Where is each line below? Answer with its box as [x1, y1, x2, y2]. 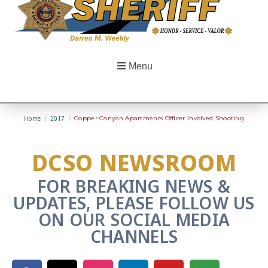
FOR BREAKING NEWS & [38, 175, 230, 197]
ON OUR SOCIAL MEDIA [38, 208, 230, 231]
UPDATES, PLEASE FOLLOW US [13, 191, 255, 214]
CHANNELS [90, 225, 178, 248]
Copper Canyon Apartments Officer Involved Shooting [74, 114, 245, 122]
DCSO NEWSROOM [32, 147, 236, 178]
